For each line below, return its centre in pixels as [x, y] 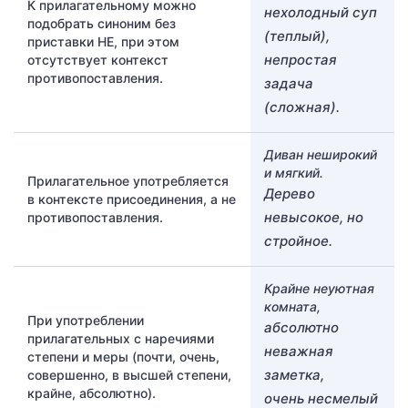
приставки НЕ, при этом [103, 41]
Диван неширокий [321, 154]
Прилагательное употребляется [128, 180]
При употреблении [86, 320]
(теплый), [297, 36]
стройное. [298, 240]
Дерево [290, 193]
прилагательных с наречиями [121, 338]
